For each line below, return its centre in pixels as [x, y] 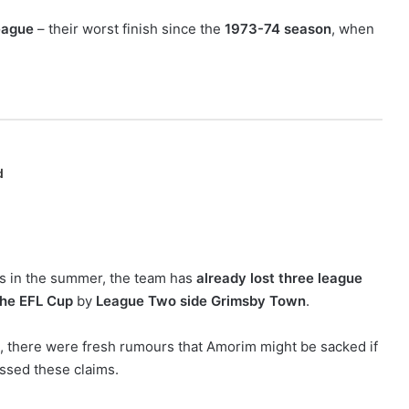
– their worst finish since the [129, 28]
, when [353, 28]
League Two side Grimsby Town [201, 300]
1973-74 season [278, 28]
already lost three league [279, 278]
